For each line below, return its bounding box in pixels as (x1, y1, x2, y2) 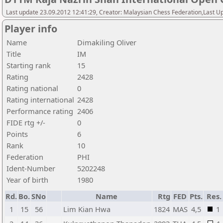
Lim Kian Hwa (63, 204, 111, 214)
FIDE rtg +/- (6, 117, 45, 127)
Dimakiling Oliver (77, 37, 136, 47)
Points (6, 129, 28, 139)
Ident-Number (6, 163, 55, 173)
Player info (4, 22, 57, 35)
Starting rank (6, 60, 51, 70)
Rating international (6, 95, 74, 105)
